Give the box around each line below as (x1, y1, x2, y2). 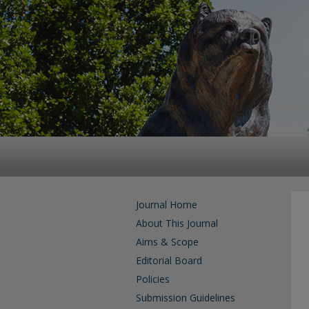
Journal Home (136, 198, 197, 211)
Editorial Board (136, 254, 202, 267)
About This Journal (136, 217, 218, 230)
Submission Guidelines (136, 291, 235, 304)
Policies (136, 272, 170, 286)
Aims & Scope (136, 235, 199, 248)
